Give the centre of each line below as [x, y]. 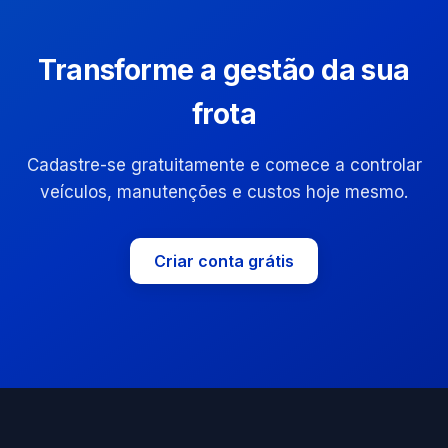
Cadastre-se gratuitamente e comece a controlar [224, 165]
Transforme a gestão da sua [224, 70]
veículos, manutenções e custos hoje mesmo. [224, 192]
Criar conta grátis [224, 260]
